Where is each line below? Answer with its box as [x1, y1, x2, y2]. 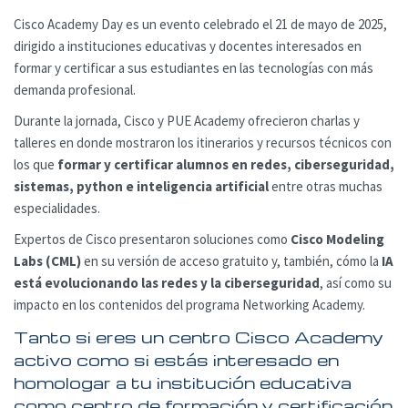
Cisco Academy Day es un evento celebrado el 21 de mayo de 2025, [14, 15, 387, 33]
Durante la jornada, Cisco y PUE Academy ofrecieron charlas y [14, 111, 360, 129]
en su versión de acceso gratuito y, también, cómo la [81, 251, 382, 270]
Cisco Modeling [291, 229, 384, 248]
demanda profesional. [14, 80, 136, 98]
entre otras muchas [269, 177, 382, 195]
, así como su [320, 273, 392, 291]
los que [14, 155, 57, 173]
